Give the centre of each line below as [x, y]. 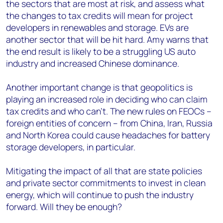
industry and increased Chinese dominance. [93, 63]
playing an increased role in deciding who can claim [107, 99]
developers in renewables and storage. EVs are [97, 27]
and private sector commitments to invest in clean [106, 183]
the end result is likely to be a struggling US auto [101, 51]
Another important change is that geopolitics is [99, 87]
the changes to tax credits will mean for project [100, 15]
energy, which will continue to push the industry [100, 195]
